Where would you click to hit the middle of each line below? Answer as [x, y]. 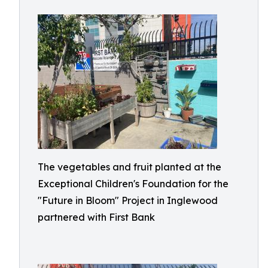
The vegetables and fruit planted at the [130, 167]
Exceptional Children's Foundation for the [133, 184]
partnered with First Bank [96, 217]
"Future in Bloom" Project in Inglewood [128, 200]
